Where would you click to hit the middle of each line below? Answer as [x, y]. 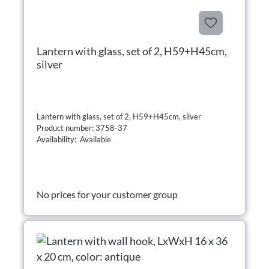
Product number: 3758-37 [83, 128]
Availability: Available [74, 139]
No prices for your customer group [107, 194]
